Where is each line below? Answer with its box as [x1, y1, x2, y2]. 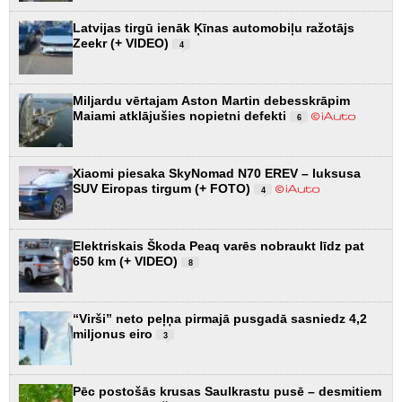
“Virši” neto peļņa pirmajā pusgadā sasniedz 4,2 [73, 310, 367, 326]
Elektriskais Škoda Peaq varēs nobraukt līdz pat [73, 238, 364, 253]
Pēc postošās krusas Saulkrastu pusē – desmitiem [73, 383, 381, 398]
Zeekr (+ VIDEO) [73, 35, 172, 50]
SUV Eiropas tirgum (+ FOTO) [73, 180, 254, 196]
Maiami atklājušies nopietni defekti [73, 108, 290, 123]
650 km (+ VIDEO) [73, 253, 181, 268]
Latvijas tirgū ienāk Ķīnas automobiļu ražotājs [73, 20, 354, 35]
